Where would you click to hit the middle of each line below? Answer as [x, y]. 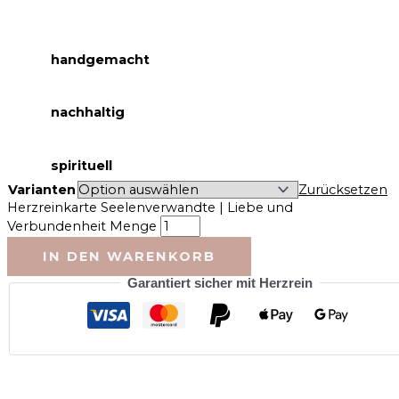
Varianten [42, 189]
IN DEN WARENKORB [129, 256]
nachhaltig [91, 113]
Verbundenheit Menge [82, 226]
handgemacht [106, 59]
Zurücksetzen [343, 189]
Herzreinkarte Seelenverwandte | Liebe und [150, 207]
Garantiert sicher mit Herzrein [220, 283]
